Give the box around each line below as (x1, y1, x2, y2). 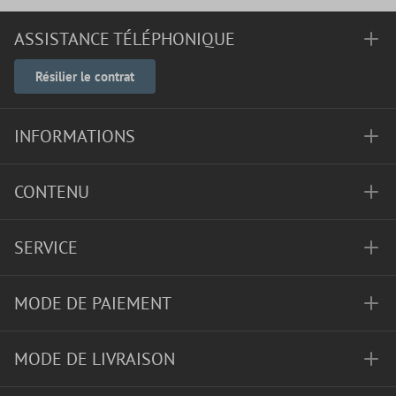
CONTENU (14, 180, 89, 204)
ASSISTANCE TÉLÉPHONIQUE (14, 27, 235, 51)
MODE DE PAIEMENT (14, 292, 171, 316)
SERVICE (14, 236, 78, 260)
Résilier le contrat (35, 68, 134, 86)
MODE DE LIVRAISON (14, 347, 175, 371)
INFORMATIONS (14, 125, 135, 148)
